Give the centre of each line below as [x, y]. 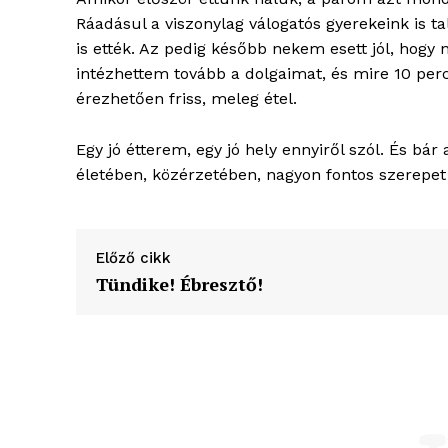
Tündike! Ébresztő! [179, 284]
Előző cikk [133, 258]
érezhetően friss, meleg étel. [186, 99]
